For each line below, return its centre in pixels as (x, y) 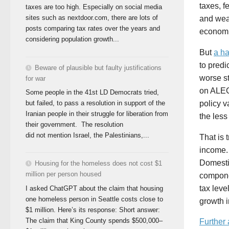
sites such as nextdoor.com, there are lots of (92, 18)
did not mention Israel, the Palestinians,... (87, 135)
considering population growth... (72, 39)
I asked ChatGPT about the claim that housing (94, 188)
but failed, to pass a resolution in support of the (95, 103)
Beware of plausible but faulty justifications (98, 67)
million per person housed (63, 174)
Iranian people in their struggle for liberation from (97, 114)
